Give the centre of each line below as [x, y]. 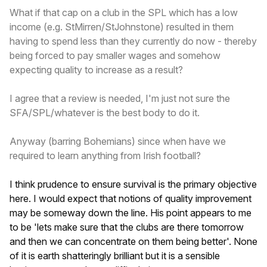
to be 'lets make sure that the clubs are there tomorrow [127, 227]
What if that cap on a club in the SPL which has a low [124, 12]
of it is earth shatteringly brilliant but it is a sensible [115, 255]
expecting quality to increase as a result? [96, 69]
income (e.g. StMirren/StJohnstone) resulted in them [122, 27]
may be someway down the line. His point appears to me [131, 212]
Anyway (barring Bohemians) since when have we [118, 141]
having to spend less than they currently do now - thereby [133, 41]
